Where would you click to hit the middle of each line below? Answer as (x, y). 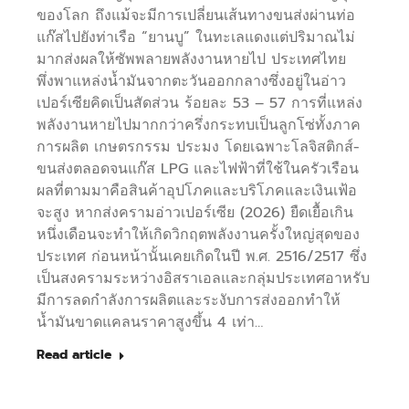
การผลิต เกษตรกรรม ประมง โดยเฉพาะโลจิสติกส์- (198, 147)
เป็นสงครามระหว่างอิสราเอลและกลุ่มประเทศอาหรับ (203, 279)
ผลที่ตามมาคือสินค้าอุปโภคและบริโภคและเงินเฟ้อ (197, 191)
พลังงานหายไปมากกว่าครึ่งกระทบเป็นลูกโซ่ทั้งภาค (199, 126)
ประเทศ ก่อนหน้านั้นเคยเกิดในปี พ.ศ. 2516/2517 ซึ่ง (202, 257)
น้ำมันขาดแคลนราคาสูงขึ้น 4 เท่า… (150, 323)
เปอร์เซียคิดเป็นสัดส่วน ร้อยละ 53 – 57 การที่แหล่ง (199, 104)
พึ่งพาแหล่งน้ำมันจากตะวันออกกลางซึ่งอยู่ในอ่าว (191, 82)
